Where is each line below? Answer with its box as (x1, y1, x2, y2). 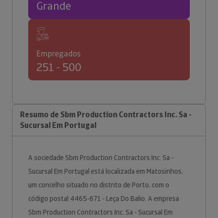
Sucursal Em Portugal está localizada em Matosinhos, (28, 167, 183, 176)
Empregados (36, 49, 81, 59)
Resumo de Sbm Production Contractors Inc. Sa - (20, 109, 192, 120)
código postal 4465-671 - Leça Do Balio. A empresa (28, 194, 179, 203)
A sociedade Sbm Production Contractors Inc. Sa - (28, 153, 174, 162)
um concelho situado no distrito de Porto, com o (28, 181, 169, 189)
